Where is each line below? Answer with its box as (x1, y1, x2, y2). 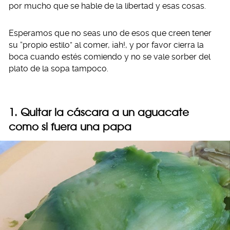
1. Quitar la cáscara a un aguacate (9, 106, 189, 119)
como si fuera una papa (9, 120, 131, 133)
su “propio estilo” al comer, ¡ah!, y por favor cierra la (9, 40, 204, 50)
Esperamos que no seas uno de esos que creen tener (9, 28, 212, 38)
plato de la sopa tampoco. (9, 64, 108, 73)
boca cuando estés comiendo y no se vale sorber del (9, 52, 210, 62)
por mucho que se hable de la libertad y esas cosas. (9, 1, 206, 11)
